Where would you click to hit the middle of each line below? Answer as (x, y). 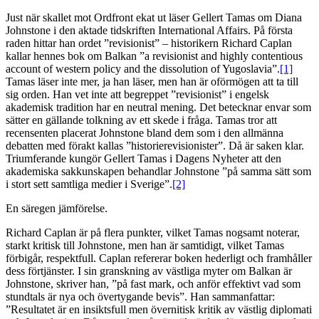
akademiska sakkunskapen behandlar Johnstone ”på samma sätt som (158, 172)
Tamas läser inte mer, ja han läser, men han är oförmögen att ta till (152, 82)
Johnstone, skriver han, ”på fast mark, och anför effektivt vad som (153, 284)
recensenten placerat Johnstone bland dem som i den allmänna (145, 133)
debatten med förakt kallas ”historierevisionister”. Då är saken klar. (155, 146)
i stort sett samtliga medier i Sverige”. (89, 184)
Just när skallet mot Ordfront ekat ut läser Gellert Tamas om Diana (154, 18)
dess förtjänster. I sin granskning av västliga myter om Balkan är (149, 271)
